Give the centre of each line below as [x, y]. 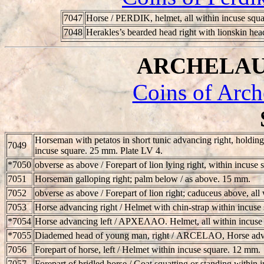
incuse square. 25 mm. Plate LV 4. [99, 150]
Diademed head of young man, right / [105, 235]
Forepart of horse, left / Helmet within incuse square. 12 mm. [148, 249]
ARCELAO [199, 235]
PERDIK [133, 18]
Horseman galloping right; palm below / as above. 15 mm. [143, 179]
